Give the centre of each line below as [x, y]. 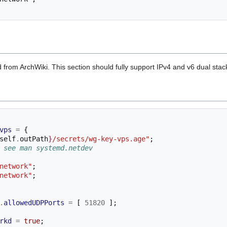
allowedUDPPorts [34, 203]
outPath [34, 139]
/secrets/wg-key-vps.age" [101, 139]
